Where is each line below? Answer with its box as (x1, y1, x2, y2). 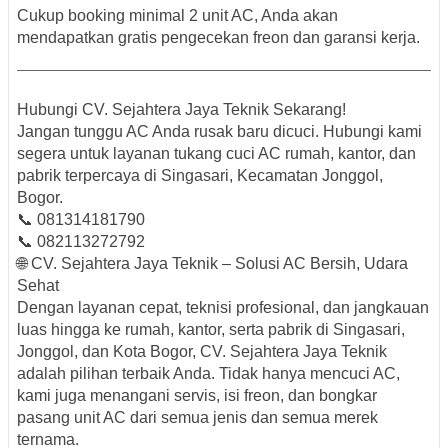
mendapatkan (17, 29, 118, 47)
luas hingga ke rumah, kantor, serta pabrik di (17, 321, 333, 339)
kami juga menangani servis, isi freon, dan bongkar (17, 387, 377, 405)
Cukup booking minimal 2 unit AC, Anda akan (17, 7, 338, 25)
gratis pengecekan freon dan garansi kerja (118, 29, 416, 47)
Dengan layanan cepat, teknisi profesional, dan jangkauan (17, 299, 429, 317)
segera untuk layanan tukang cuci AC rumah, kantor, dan (17, 145, 416, 163)
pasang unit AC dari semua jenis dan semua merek (17, 409, 378, 427)
